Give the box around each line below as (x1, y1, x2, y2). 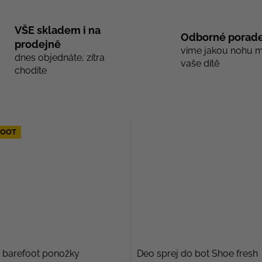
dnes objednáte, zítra (14, 51, 105, 63)
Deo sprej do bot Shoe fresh (137, 248, 258, 260)
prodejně (14, 37, 61, 50)
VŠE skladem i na (14, 23, 101, 36)
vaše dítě (181, 57, 219, 69)
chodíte (14, 64, 47, 76)
